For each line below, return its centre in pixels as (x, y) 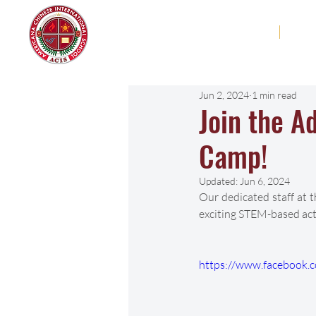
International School (149, 47)
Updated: (219, 181)
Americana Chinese (169, 27)
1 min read (274, 95)
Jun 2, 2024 (224, 95)
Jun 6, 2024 (265, 181)
